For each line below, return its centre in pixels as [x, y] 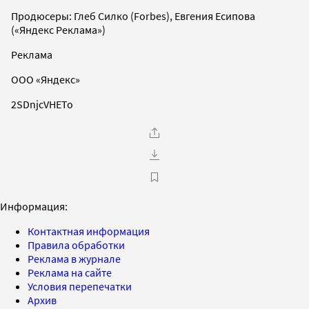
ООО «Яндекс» [46, 79]
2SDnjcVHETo [42, 104]
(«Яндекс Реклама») [58, 29]
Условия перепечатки [80, 286]
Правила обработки [76, 245]
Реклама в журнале [74, 258]
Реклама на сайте [70, 272]
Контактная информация [89, 231]
